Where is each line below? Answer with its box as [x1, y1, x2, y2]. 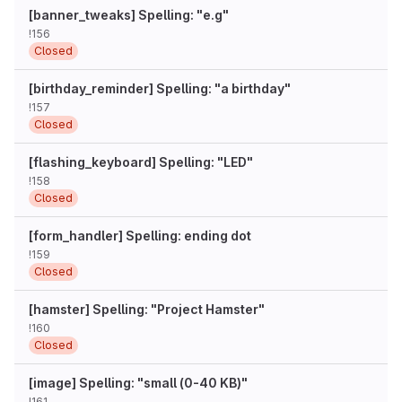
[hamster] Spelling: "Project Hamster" [29, 301, 265, 317]
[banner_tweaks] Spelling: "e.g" [29, 7, 229, 22]
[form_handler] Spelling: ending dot [29, 228, 251, 243]
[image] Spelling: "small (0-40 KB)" [29, 375, 248, 390]
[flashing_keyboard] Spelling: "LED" [29, 154, 253, 170]
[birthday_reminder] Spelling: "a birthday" [29, 81, 291, 96]
